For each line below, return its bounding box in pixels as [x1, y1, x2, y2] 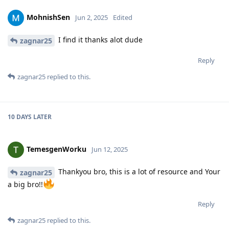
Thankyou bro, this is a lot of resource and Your [56, 166, 220, 176]
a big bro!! [8, 179, 43, 189]
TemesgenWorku [27, 144, 86, 154]
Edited [113, 12, 132, 22]
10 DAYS [8, 112, 32, 121]
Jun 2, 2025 [75, 12, 108, 22]
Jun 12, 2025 [91, 144, 128, 154]
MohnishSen [27, 12, 70, 22]
